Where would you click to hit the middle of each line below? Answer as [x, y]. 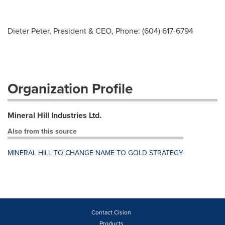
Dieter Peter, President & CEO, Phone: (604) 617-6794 [100, 31]
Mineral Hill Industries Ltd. [54, 115]
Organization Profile [70, 89]
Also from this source [42, 131]
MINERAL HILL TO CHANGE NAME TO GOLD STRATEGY [95, 153]
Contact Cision [111, 212]
